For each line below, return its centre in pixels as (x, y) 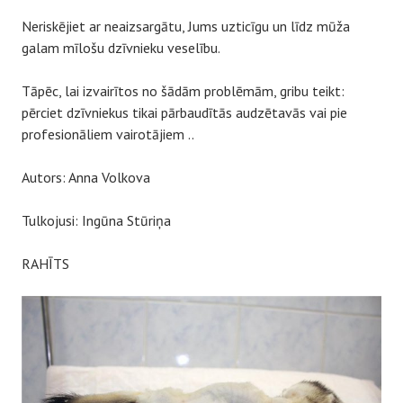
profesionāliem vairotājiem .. (108, 134)
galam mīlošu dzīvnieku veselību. (121, 48)
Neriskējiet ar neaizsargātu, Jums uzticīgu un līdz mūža (186, 26)
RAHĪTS (45, 264)
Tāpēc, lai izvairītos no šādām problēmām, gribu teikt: (183, 91)
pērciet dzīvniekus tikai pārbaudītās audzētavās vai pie (184, 112)
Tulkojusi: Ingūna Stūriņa (96, 220)
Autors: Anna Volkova (86, 177)
